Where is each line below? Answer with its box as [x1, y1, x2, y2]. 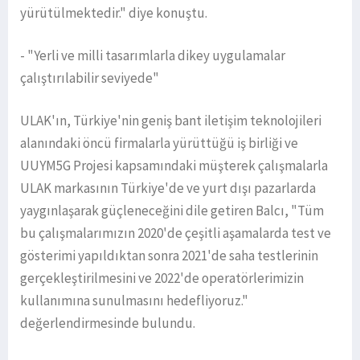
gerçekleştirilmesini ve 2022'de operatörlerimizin [20, 269, 304, 288]
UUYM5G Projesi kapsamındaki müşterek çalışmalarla [20, 157, 328, 175]
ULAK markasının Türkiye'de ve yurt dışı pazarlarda [20, 179, 316, 198]
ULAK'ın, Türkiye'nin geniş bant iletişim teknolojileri [20, 112, 321, 130]
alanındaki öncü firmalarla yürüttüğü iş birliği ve [20, 134, 298, 153]
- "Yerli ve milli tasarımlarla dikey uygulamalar [20, 47, 285, 65]
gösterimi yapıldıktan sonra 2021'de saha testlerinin [20, 247, 318, 265]
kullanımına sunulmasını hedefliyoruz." [20, 292, 248, 310]
